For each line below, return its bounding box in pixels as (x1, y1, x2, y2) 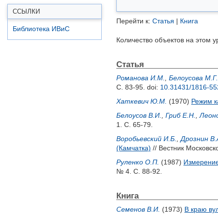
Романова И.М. (116, 74, 165, 82)
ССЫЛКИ (13, 8, 40, 15)
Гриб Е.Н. (165, 111, 196, 119)
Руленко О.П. (116, 158, 159, 166)
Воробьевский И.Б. (116, 135, 177, 143)
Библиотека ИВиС (13, 25, 70, 33)
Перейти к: (116, 17, 152, 25)
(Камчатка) (116, 144, 151, 152)
